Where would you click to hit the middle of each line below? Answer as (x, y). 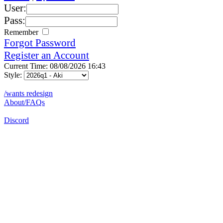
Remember (22, 32)
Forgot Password (40, 43)
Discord (16, 120)
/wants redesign (28, 93)
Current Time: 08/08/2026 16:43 (55, 66)
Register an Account (47, 55)
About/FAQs (24, 102)
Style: (14, 75)
